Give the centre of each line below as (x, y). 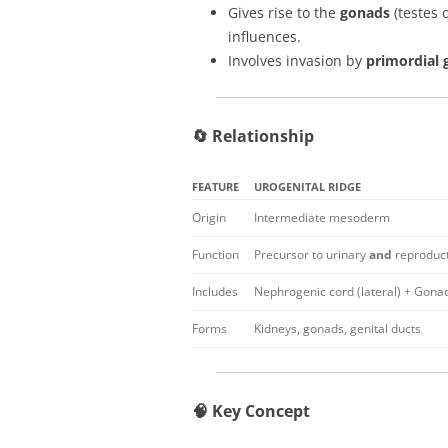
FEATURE (215, 186)
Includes (215, 291)
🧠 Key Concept (251, 411)
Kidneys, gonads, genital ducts (337, 328)
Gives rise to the (284, 12)
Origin (209, 217)
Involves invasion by (297, 60)
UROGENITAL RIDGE (307, 186)
